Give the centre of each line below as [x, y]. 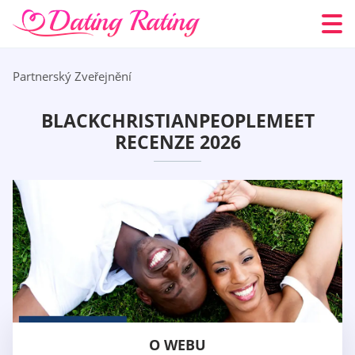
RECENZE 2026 [177, 142]
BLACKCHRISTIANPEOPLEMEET [177, 121]
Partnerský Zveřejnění [72, 76]
